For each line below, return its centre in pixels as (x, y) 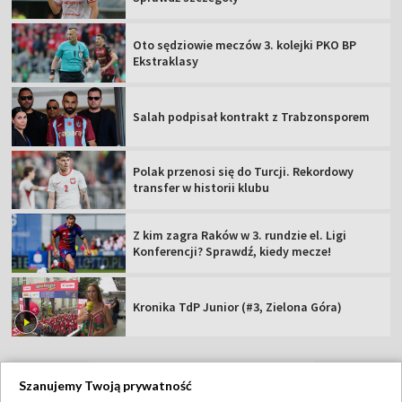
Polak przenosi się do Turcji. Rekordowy (244, 172)
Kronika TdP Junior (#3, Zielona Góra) (238, 306)
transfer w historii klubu (201, 188)
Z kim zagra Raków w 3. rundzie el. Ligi (240, 236)
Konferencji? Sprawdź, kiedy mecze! (232, 252)
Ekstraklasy (166, 61)
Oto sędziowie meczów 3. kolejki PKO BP (245, 44)
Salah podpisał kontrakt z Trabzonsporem (252, 116)
